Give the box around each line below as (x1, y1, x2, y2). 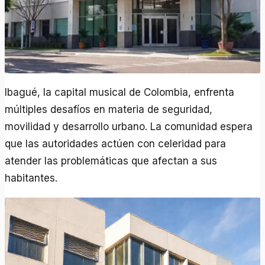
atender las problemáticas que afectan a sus (5, 155, 218, 167)
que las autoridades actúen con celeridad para (5, 138, 227, 150)
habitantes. (5, 172, 58, 185)
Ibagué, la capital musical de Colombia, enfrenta (5, 86, 235, 99)
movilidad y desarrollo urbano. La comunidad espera (5, 121, 253, 133)
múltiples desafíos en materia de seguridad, (5, 104, 213, 116)
